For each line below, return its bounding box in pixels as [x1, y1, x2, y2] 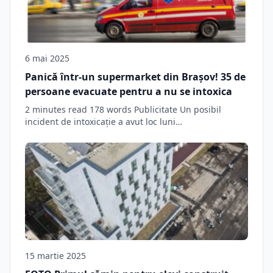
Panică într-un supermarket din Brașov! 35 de [25, 70, 246, 83]
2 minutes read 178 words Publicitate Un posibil [25, 104, 221, 115]
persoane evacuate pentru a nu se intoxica [25, 85, 232, 98]
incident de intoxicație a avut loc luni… [25, 116, 182, 127]
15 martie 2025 [25, 250, 86, 261]
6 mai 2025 [25, 52, 69, 64]
